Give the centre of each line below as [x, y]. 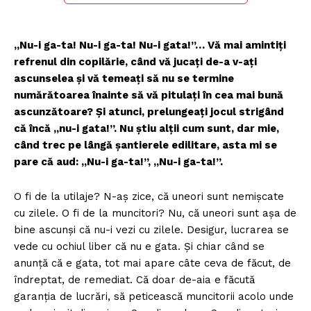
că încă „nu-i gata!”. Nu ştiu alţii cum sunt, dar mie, [146, 129]
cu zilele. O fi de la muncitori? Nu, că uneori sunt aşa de [155, 213]
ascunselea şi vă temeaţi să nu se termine [124, 79]
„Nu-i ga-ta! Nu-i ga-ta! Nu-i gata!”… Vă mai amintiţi [150, 45]
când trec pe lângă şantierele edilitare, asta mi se [145, 145]
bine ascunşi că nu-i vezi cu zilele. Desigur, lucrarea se [151, 230]
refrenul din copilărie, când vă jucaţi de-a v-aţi [135, 62]
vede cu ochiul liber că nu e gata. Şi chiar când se [139, 247]
